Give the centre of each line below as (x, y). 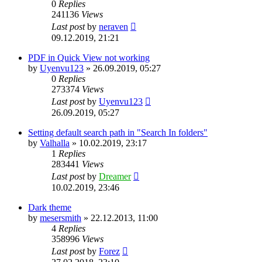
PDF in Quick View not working (89, 58)
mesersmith (61, 218)
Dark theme (50, 208)
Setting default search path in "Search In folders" (118, 133)
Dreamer (115, 177)
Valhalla (55, 143)
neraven (113, 27)
